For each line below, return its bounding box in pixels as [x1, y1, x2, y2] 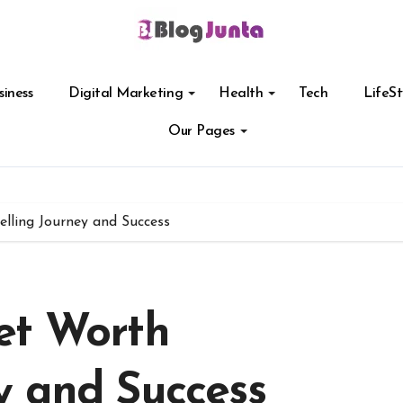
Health [219, 86, 264, 101]
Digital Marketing [68, 86, 184, 101]
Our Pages [168, 124, 235, 139]
